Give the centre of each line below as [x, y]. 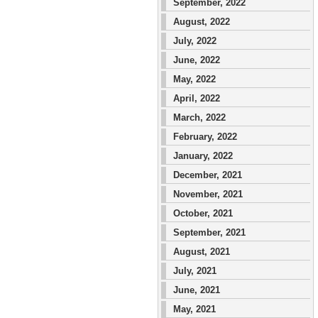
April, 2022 [197, 98]
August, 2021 [202, 252]
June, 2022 [197, 60]
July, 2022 [195, 41]
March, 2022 [199, 117]
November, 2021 [208, 194]
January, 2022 [203, 156]
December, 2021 [208, 175]
